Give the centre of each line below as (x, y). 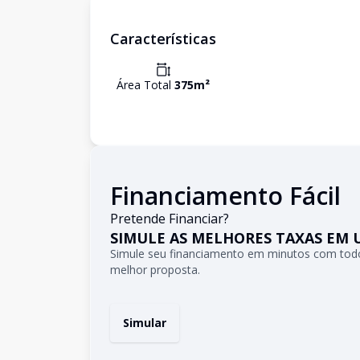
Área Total (145, 85)
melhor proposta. (155, 270)
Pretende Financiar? (170, 219)
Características (163, 39)
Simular (145, 323)
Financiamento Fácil (225, 196)
